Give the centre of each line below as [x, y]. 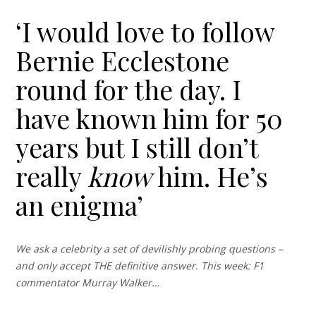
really [52, 176]
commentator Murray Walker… [88, 282]
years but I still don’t [137, 147]
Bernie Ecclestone [123, 60]
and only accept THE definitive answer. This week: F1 [140, 265]
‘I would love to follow [145, 31]
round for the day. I [129, 89]
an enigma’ [80, 205]
